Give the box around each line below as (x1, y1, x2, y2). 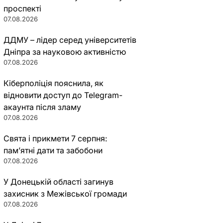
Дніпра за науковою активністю (3, 47, 126, 57)
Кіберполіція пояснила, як (3, 78, 104, 88)
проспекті (3, 3, 41, 13)
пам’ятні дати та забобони (3, 145, 103, 155)
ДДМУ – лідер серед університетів (3, 35, 136, 45)
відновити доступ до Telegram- (3, 90, 122, 100)
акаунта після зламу (3, 102, 81, 112)
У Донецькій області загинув (3, 177, 113, 187)
